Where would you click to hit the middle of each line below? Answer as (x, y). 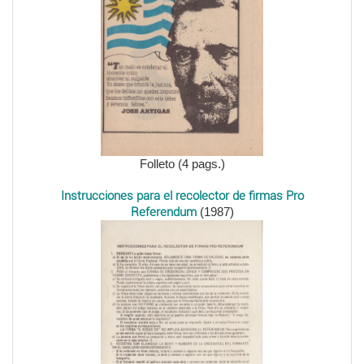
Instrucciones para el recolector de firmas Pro (182, 195)
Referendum (163, 212)
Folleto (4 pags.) (182, 163)
